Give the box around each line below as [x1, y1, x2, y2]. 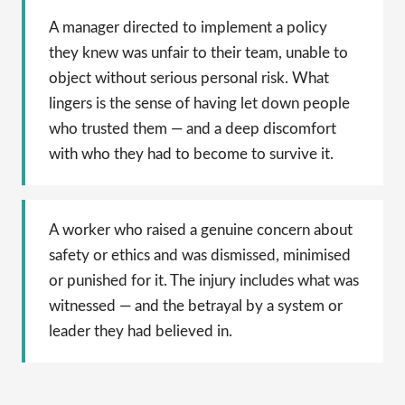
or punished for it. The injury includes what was [49, 272, 359, 288]
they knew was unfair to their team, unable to [49, 44, 348, 61]
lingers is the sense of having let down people [49, 95, 350, 111]
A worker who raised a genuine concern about [49, 221, 353, 238]
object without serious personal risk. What [49, 70, 329, 86]
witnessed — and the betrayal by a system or [49, 297, 343, 314]
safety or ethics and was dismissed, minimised [49, 247, 351, 263]
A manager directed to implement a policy [49, 19, 327, 35]
